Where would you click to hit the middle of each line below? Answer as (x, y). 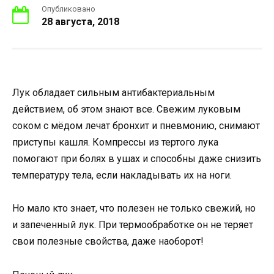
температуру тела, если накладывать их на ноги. (122, 176)
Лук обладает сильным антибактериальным (113, 93)
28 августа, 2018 (80, 22)
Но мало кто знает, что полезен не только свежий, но (134, 209)
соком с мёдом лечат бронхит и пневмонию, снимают (136, 126)
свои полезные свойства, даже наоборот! (108, 242)
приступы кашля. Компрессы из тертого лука (115, 143)
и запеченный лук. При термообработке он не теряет (133, 225)
